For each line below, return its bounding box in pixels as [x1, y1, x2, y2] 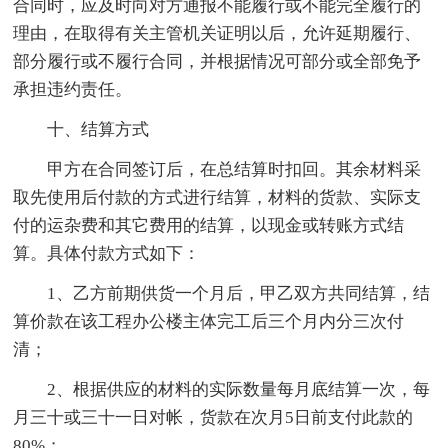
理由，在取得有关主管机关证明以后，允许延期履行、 [13, 23, 422, 43]
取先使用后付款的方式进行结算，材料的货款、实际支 [13, 187, 422, 207]
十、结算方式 [47, 119, 150, 139]
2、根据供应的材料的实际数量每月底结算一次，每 [47, 379, 431, 399]
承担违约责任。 [13, 79, 133, 99]
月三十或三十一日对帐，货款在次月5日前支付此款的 [13, 407, 414, 427]
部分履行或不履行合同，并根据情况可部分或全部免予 [13, 51, 422, 71]
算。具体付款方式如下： [13, 243, 201, 263]
